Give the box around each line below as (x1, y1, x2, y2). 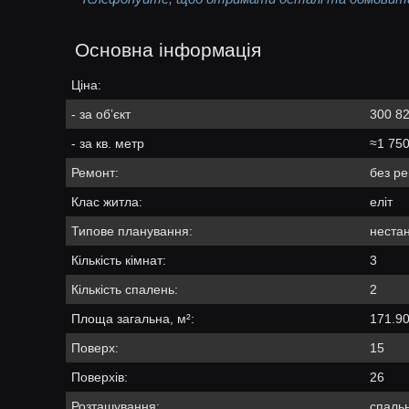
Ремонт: (70, 165, 119, 181)
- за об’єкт (70, 107, 131, 122)
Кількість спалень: (70, 282, 178, 298)
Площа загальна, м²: (70, 311, 194, 327)
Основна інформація (75, 39, 261, 61)
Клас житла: (70, 194, 142, 210)
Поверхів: (70, 370, 128, 385)
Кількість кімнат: (70, 253, 166, 268)
